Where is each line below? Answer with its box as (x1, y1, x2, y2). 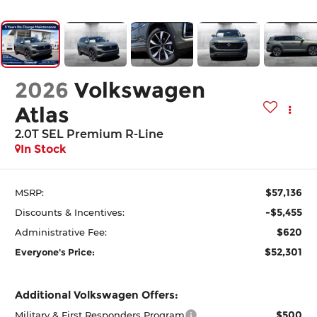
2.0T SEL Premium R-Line (15, 127, 164, 142)
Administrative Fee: (15, 226, 108, 238)
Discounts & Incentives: (15, 206, 125, 218)
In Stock (21, 142, 67, 156)
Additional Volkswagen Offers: (15, 287, 179, 301)
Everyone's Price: (15, 246, 96, 258)
